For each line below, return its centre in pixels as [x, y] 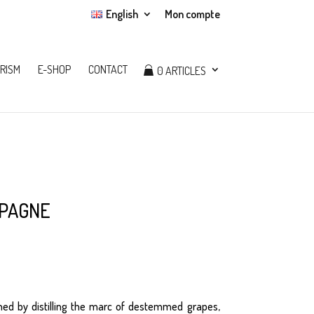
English [122, 14]
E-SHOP [54, 69]
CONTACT [108, 69]
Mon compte [192, 14]
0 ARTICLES [181, 71]
